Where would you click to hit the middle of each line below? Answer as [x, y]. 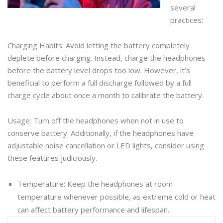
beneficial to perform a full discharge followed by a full [100, 82]
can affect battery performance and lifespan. [93, 209]
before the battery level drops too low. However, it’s [99, 70]
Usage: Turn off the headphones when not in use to [96, 120]
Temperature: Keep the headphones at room [95, 183]
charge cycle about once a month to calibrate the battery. [106, 95]
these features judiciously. [52, 158]
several [183, 7]
